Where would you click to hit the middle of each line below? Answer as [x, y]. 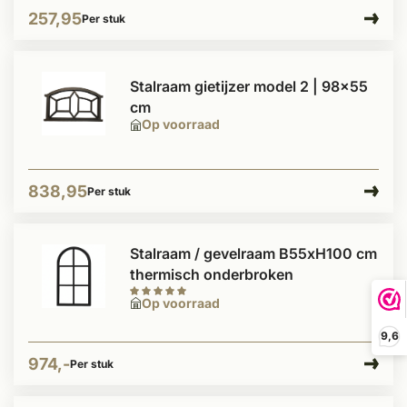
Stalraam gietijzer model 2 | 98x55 [249, 86]
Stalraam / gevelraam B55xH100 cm [253, 253]
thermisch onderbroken [212, 274]
